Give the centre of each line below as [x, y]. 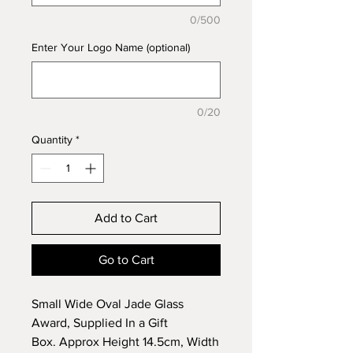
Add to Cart [126, 218]
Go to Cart [126, 260]
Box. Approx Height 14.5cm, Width [125, 342]
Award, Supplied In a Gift [100, 323]
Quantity [52, 140]
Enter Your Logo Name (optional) [111, 48]
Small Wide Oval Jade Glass [108, 304]
